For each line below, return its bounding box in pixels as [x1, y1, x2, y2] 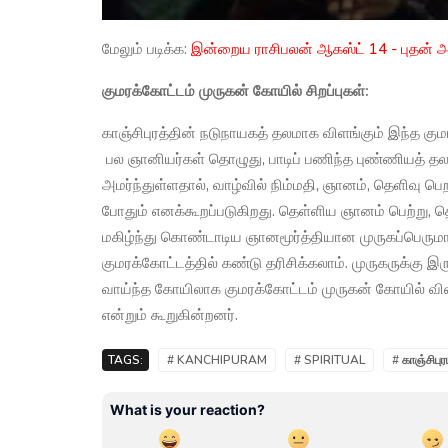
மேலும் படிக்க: [102, 38, 191, 59]
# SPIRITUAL [294, 351, 365, 368]
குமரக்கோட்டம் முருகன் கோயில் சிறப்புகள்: [102, 80, 373, 101]
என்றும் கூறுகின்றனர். [102, 304, 238, 325]
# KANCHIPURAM [167, 351, 267, 368]
